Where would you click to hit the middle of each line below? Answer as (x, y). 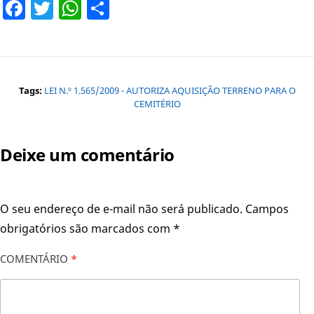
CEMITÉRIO (157, 103)
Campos (267, 209)
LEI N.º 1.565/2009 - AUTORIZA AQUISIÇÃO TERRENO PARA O (170, 90)
